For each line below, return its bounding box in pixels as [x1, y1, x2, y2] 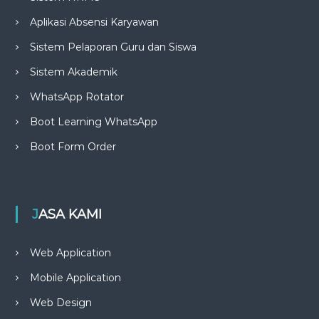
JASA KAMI [38, 206, 102, 223]
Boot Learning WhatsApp [29, 115, 157, 129]
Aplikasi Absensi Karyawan [29, 16, 159, 29]
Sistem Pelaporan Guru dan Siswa [29, 41, 197, 54]
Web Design [29, 296, 92, 310]
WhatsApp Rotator [29, 90, 124, 104]
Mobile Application [29, 271, 121, 285]
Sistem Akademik [29, 66, 117, 79]
